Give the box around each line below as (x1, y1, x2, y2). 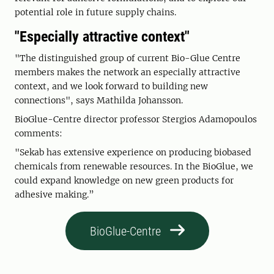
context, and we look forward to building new (15, 81, 208, 92)
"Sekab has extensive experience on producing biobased (15, 147, 251, 158)
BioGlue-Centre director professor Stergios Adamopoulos (15, 114, 257, 125)
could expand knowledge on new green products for (15, 175, 234, 187)
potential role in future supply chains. (15, 7, 176, 18)
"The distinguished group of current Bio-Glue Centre (15, 53, 240, 64)
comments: (15, 128, 62, 139)
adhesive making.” (15, 189, 94, 201)
